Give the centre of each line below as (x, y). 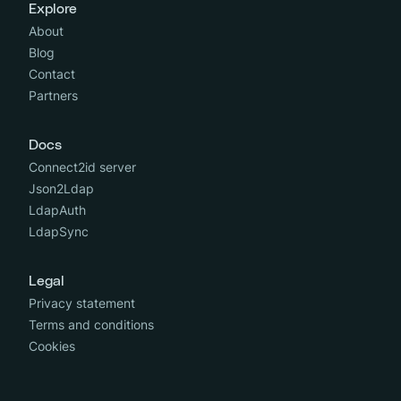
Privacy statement (82, 303)
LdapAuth (58, 210)
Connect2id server (83, 167)
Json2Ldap (62, 189)
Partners (54, 96)
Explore (53, 9)
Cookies (52, 346)
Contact (52, 74)
